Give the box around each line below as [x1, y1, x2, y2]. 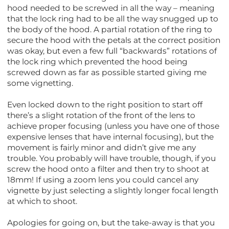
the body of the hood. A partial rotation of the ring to [7, 24, 213, 34]
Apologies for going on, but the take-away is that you [7, 217, 215, 227]
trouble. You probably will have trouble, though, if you [7, 153, 216, 163]
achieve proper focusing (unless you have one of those [7, 121, 220, 131]
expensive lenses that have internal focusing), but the [7, 131, 214, 142]
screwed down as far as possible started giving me [7, 67, 207, 77]
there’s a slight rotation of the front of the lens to [7, 110, 196, 120]
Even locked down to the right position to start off [7, 99, 203, 109]
